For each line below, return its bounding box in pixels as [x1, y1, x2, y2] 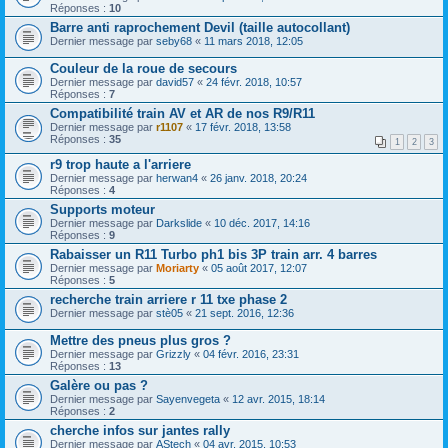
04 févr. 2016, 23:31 [203, 347, 299, 360]
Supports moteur [50, 201, 155, 217]
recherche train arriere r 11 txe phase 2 [50, 291, 287, 307]
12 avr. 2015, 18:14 [232, 392, 325, 405]
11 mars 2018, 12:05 [204, 34, 303, 47]
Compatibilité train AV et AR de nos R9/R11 [50, 105, 315, 121]
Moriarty [156, 261, 199, 274]
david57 [156, 75, 194, 88]
